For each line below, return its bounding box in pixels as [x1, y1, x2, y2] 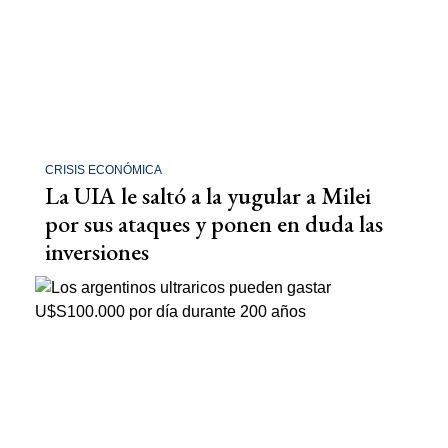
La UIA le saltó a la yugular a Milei [45, 179, 371, 211]
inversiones [45, 235, 149, 267]
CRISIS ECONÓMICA [45, 162, 162, 177]
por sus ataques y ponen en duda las [45, 207, 383, 239]
